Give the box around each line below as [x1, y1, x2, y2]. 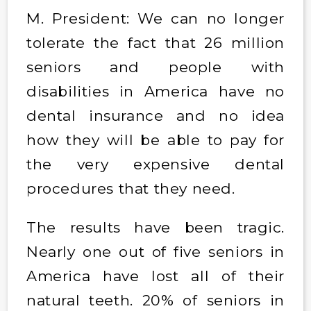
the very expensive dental [26, 155, 285, 173]
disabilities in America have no [26, 82, 285, 100]
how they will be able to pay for [26, 131, 285, 149]
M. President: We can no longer [26, 9, 285, 27]
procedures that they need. [26, 179, 240, 197]
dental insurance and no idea [26, 106, 285, 124]
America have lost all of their [26, 267, 285, 285]
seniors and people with [26, 58, 285, 76]
